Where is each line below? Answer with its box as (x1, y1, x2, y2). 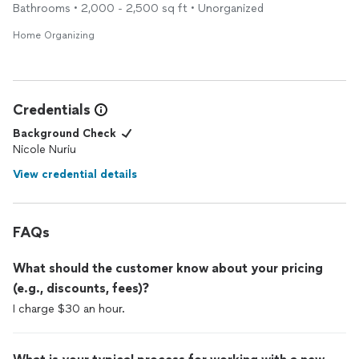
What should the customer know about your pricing (13, 260, 323, 276)
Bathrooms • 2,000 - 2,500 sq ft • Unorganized (13, 2, 264, 15)
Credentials (13, 101, 91, 119)
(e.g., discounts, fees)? (13, 280, 149, 296)
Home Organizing (13, 30, 95, 41)
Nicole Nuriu (13, 143, 76, 156)
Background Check (13, 127, 116, 140)
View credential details (13, 167, 137, 181)
